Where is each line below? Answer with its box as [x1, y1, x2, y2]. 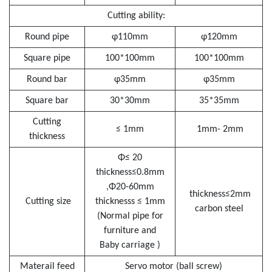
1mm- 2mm [194, 124, 243, 134]
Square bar [25, 96, 69, 106]
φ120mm [200, 32, 237, 42]
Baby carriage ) [100, 240, 160, 250]
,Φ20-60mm [106, 182, 154, 192]
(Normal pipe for [97, 211, 163, 221]
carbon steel [194, 204, 243, 214]
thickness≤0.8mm [95, 168, 165, 177]
